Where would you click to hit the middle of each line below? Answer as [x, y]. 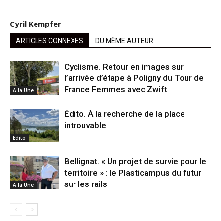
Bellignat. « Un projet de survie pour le [135, 161]
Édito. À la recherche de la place [125, 114]
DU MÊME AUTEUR [124, 41]
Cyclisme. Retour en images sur [124, 66]
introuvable [85, 125]
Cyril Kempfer [36, 23]
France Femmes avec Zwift [116, 89]
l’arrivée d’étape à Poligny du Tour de [134, 78]
